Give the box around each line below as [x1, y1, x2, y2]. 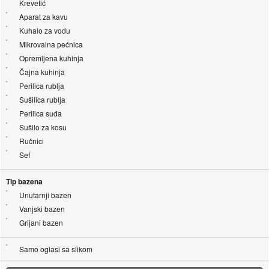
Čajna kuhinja [19, 66, 65, 77]
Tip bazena [5, 175, 43, 187]
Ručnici [19, 135, 44, 146]
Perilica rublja [19, 80, 64, 91]
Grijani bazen [19, 217, 63, 228]
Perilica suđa [19, 107, 62, 118]
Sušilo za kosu [19, 121, 67, 132]
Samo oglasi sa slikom [19, 243, 92, 254]
